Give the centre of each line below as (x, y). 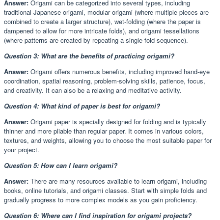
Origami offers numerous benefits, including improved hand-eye (119, 71)
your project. (22, 149)
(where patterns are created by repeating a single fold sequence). (96, 40)
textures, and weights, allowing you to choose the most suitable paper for (108, 140)
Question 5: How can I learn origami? (61, 165)
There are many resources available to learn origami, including (118, 181)
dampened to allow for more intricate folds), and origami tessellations (102, 30)
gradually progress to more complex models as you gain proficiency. (101, 199)
